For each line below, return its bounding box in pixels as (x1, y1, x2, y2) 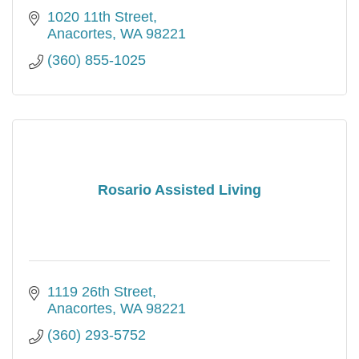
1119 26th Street (46, 283, 152, 300)
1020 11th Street (46, 8, 153, 25)
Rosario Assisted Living (98, 182, 261, 199)
